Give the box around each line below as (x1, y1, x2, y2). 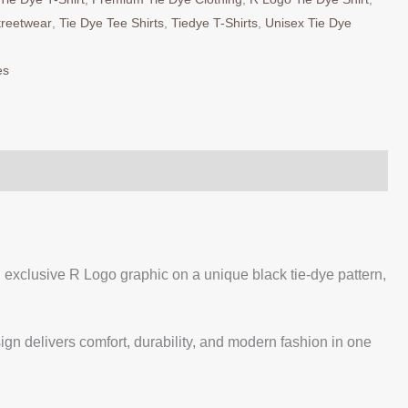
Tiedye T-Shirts (171, 15, 258, 30)
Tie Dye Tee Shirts (59, 15, 164, 30)
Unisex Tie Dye (265, 15, 352, 30)
